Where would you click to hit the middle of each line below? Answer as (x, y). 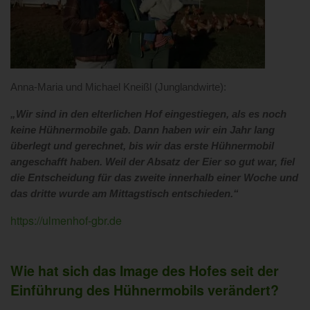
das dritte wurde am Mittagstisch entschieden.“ (125, 193)
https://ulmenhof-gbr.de (66, 220)
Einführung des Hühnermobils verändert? (145, 290)
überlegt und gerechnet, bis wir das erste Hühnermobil (142, 146)
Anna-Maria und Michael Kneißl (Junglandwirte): (118, 87)
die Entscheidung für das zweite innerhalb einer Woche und (154, 177)
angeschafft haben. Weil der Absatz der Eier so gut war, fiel (153, 162)
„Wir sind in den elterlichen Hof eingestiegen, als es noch (148, 114)
